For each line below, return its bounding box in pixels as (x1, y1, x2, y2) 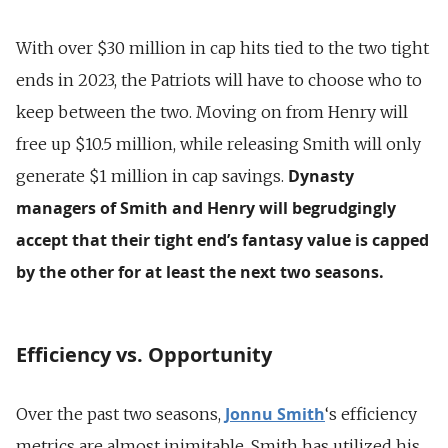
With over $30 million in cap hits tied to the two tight (16, 38, 429, 59)
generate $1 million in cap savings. (16, 166, 288, 187)
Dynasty (288, 165, 354, 188)
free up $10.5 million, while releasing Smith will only (16, 134, 421, 155)
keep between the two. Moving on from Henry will (16, 102, 408, 123)
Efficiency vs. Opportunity (16, 341, 272, 369)
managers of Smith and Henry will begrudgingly (16, 197, 396, 220)
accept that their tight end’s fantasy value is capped (16, 229, 429, 252)
